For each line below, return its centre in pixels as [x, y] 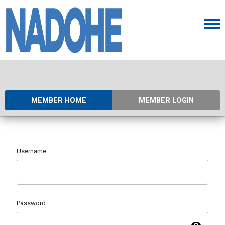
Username [31, 151]
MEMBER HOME [59, 101]
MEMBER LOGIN [166, 101]
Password [31, 203]
